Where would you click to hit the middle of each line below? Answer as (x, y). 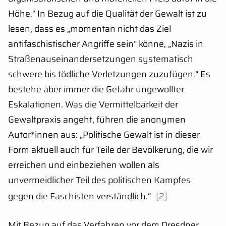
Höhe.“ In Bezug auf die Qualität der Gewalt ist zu (107, 14)
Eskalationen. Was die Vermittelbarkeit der (93, 105)
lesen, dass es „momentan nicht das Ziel (90, 29)
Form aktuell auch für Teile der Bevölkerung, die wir (110, 150)
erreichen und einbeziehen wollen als (84, 165)
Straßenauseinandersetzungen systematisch (101, 59)
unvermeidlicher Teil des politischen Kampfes (99, 180)
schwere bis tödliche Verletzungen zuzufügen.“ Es (109, 74)
